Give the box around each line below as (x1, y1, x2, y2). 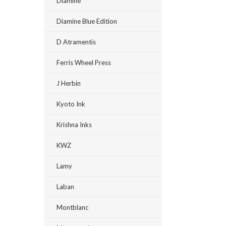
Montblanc (56, 203, 88, 211)
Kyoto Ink (56, 100, 85, 108)
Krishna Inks (56, 121, 92, 129)
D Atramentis (56, 38, 96, 46)
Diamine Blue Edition (56, 17, 117, 25)
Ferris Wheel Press (56, 59, 111, 67)
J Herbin (56, 79, 81, 87)
